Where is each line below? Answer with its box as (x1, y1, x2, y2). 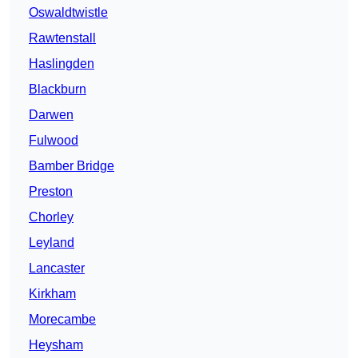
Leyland (29, 236, 74, 250)
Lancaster (29, 261, 85, 276)
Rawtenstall (29, 31, 96, 46)
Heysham (29, 338, 83, 352)
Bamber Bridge (29, 159, 114, 173)
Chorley (29, 210, 74, 225)
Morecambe (29, 312, 96, 327)
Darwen (29, 108, 74, 122)
